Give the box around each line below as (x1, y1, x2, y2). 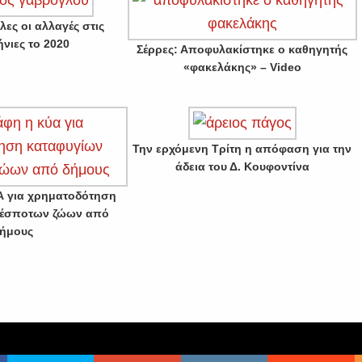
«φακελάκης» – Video (183, 61, 301, 74)
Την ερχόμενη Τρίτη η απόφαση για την (133, 142, 352, 155)
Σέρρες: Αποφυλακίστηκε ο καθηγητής (137, 43, 348, 56)
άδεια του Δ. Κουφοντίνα (175, 160, 309, 173)
